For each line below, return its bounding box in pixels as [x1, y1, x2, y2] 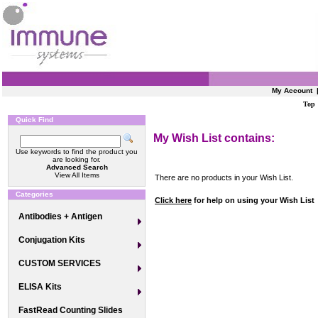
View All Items [54, 171, 99, 179]
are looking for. [53, 155, 101, 163]
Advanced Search [45, 163, 108, 171]
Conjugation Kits [18, 235, 85, 245]
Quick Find [16, 116, 53, 124]
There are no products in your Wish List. [155, 173, 293, 182]
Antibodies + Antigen [18, 212, 102, 221]
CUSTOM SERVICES [18, 258, 101, 268]
